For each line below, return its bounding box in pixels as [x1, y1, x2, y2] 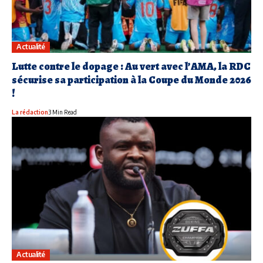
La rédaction [12, 109, 48, 116]
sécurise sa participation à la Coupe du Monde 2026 [12, 73, 251, 87]
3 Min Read [48, 109, 77, 116]
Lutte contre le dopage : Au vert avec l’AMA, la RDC [12, 59, 251, 74]
